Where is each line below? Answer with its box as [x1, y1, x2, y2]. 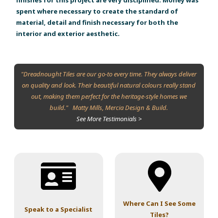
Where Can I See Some [123, 199, 196, 208]
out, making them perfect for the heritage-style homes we [31, 92, 187, 101]
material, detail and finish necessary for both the [16, 18, 179, 27]
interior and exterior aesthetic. [16, 29, 122, 38]
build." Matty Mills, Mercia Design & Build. [50, 103, 168, 112]
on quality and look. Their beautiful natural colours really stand [22, 81, 196, 90]
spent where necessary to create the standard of [16, 6, 179, 16]
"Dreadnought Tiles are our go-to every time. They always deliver [21, 70, 197, 79]
